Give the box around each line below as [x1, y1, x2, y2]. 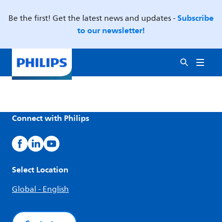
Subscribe [177, 11, 214, 25]
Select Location [12, 163, 68, 176]
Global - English [12, 183, 69, 196]
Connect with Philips [12, 111, 89, 125]
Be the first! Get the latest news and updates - [8, 12, 177, 25]
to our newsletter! [77, 23, 145, 37]
